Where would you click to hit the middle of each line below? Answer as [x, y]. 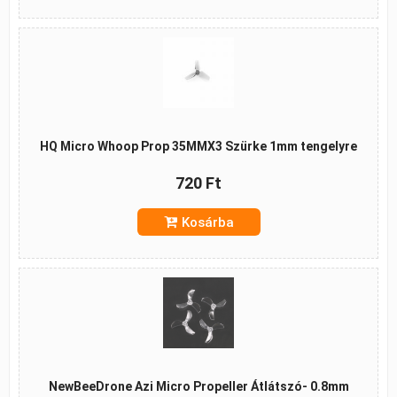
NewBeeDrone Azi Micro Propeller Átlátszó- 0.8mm [198, 386]
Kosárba [207, 222]
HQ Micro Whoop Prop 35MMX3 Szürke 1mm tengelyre [198, 146]
